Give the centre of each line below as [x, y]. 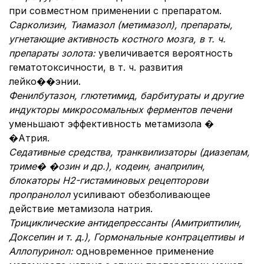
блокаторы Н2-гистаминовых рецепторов [106, 180]
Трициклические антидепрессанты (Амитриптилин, [125, 223]
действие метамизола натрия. [81, 209]
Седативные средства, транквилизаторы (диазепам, [129, 152]
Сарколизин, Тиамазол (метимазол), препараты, [121, 25]
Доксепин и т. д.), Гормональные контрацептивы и [126, 237]
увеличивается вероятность [166, 53]
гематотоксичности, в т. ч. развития [96, 67]
